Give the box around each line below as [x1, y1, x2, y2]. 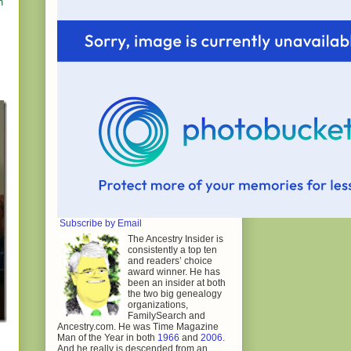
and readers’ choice [128, 255, 212, 266]
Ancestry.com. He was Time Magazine [57, 320, 219, 332]
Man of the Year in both [57, 331, 157, 343]
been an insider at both [128, 277, 226, 288]
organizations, [128, 299, 188, 310]
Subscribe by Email [60, 217, 142, 229]
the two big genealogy [128, 288, 222, 299]
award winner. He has [128, 266, 220, 277]
